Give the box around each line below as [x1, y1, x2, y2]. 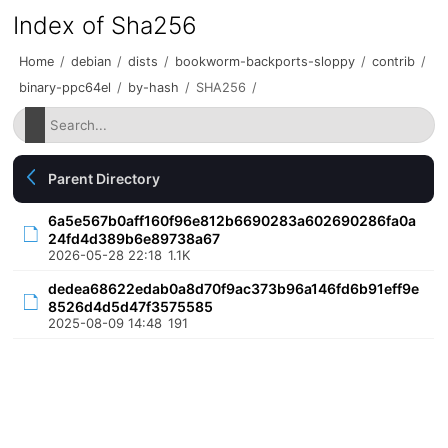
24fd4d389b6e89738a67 [48, 230, 221, 247]
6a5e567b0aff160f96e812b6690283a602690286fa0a [48, 212, 417, 229]
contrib [372, 54, 416, 69]
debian [71, 54, 112, 69]
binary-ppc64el [19, 80, 112, 95]
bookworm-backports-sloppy [175, 54, 356, 69]
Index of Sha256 [13, 11, 198, 40]
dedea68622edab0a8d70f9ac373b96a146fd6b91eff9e [48, 280, 420, 297]
